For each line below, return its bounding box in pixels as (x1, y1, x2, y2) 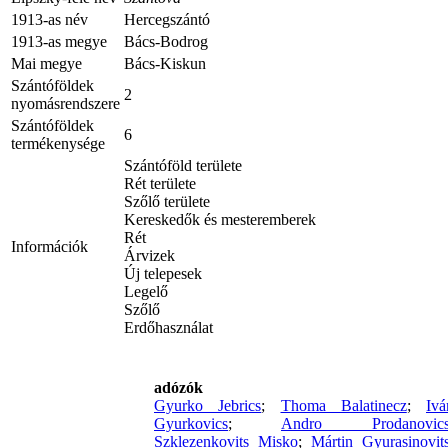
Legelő (124, 283, 168, 301)
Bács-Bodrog (124, 33, 208, 51)
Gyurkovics (154, 415, 228, 433)
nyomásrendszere (11, 95, 120, 113)
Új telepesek (124, 265, 202, 283)
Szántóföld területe (124, 157, 242, 175)
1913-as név (11, 11, 88, 29)
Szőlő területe (124, 193, 210, 211)
